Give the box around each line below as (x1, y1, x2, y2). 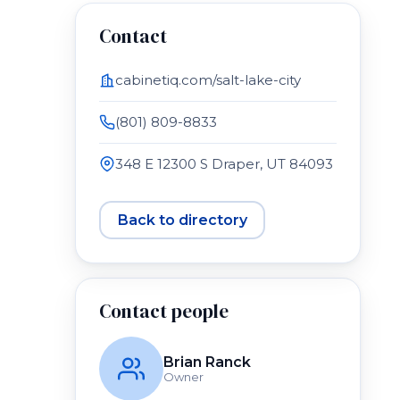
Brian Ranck (163, 354, 251, 371)
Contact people (99, 298, 229, 324)
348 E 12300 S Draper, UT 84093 (115, 155, 333, 172)
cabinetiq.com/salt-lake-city (115, 71, 301, 88)
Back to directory (117, 211, 247, 229)
